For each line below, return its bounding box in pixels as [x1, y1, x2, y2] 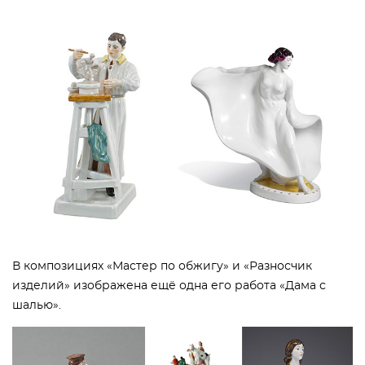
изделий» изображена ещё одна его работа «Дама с [12, 280, 326, 292]
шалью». [12, 300, 61, 312]
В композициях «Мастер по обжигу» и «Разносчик [12, 261, 312, 273]
